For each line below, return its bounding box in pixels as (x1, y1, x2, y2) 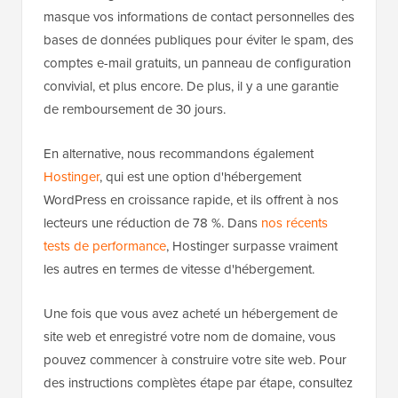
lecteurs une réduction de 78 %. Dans (44, 212, 261, 232)
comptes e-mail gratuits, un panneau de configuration (44, 52, 351, 72)
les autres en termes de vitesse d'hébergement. (44, 259, 314, 278)
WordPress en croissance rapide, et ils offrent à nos (44, 189, 338, 209)
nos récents (261, 212, 328, 232)
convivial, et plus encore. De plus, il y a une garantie (44, 76, 338, 95)
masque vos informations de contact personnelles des (44, 6, 354, 26)
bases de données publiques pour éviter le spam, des (44, 29, 354, 49)
